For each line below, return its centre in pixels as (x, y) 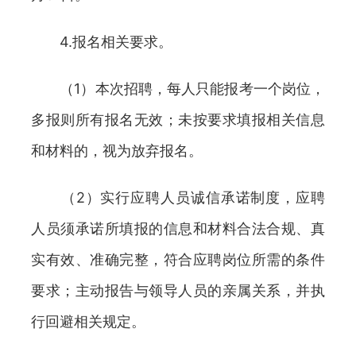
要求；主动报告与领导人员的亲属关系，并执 (178, 290)
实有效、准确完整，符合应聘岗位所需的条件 (178, 259)
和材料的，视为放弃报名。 (117, 151)
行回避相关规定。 (88, 321)
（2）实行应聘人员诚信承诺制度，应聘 (178, 197)
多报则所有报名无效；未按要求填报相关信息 (178, 120)
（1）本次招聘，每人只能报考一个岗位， (178, 89)
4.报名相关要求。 (102, 42)
